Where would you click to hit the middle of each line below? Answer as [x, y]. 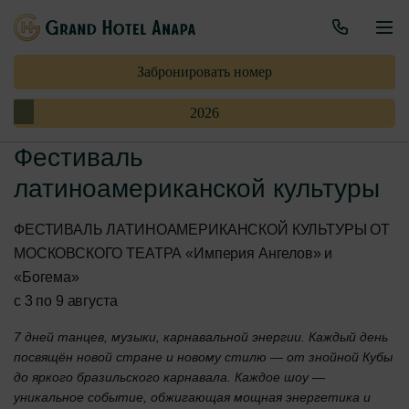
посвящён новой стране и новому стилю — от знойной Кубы [203, 357]
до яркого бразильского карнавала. [122, 377]
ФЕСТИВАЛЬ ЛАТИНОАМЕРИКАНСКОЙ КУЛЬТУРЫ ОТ [202, 229]
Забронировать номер [204, 71]
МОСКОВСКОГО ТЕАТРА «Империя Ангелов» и [173, 253]
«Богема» [47, 277]
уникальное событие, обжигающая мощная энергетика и [192, 397]
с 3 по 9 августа [68, 300]
